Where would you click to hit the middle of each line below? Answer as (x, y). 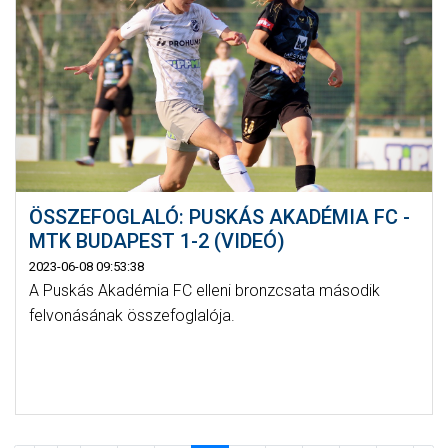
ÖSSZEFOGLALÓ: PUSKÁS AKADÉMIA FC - (219, 216)
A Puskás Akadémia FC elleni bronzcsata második (204, 290)
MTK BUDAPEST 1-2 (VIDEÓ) (156, 240)
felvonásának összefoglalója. (131, 315)
